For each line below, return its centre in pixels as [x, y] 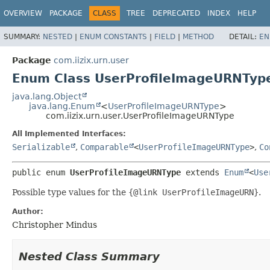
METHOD [198, 36]
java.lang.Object [47, 96]
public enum [41, 172]
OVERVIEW [23, 13]
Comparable [104, 147]
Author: [28, 211]
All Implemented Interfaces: [69, 133]
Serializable [41, 147]
